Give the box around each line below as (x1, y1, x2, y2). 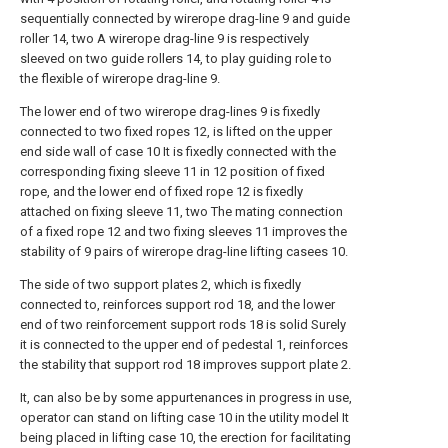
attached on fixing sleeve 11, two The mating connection (20, 204, 343, 219)
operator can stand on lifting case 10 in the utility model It (20, 410, 349, 425)
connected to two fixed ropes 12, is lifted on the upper (20, 124, 332, 139)
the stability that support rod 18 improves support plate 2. (20, 357, 351, 372)
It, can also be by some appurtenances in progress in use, (20, 390, 352, 405)
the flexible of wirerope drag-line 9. (20, 71, 220, 86)
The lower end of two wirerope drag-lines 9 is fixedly (20, 104, 320, 119)
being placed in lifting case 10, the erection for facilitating (20, 430, 351, 445)
